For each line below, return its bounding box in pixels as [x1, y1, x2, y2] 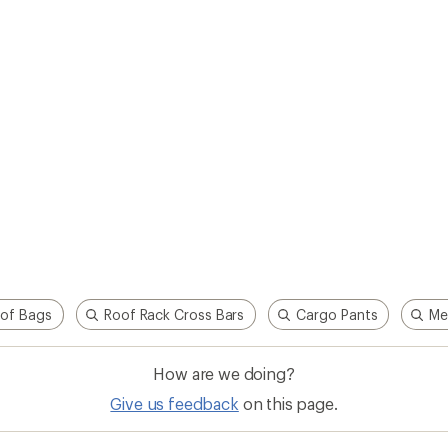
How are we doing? [153, 364, 295, 384]
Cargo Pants [296, 306, 378, 324]
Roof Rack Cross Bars [103, 306, 245, 324]
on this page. [242, 394, 338, 414]
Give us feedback [110, 394, 239, 414]
